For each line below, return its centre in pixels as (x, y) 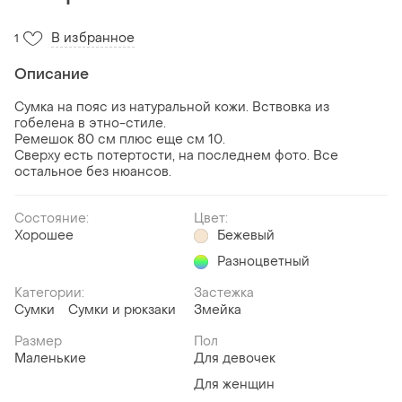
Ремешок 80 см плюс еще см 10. (120, 139)
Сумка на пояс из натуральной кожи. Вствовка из (172, 107)
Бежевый (246, 235)
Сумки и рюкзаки (122, 310)
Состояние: (52, 218)
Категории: (49, 293)
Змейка (218, 310)
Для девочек (235, 358)
